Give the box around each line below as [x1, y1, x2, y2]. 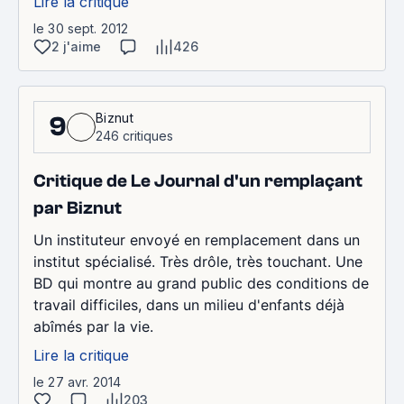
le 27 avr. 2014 [33, 374, 122, 390]
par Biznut [33, 197, 122, 218]
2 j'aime [51, 39, 101, 54]
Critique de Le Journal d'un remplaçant [33, 170, 363, 191]
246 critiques [96, 128, 173, 143]
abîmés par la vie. [33, 317, 153, 335]
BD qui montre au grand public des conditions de [33, 274, 369, 292]
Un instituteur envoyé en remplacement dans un [33, 231, 360, 249]
